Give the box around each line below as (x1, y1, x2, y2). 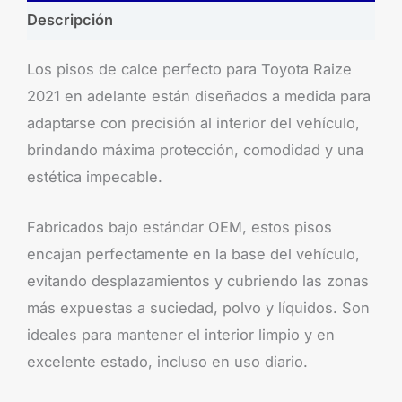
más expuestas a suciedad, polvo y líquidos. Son (27, 298, 370, 317)
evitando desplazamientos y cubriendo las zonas (27, 271, 369, 290)
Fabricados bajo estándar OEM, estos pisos (27, 217, 332, 236)
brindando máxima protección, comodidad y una (27, 140, 363, 159)
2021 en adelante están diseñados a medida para (27, 86, 371, 105)
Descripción (27, 11, 113, 30)
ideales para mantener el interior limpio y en (27, 325, 335, 344)
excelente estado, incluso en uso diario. (27, 352, 308, 371)
